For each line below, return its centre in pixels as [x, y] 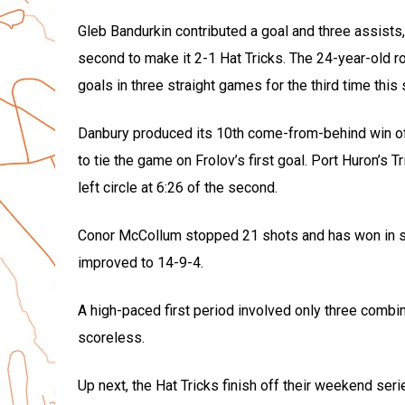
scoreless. [111, 338]
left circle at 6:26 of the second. [177, 188]
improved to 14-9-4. [140, 263]
